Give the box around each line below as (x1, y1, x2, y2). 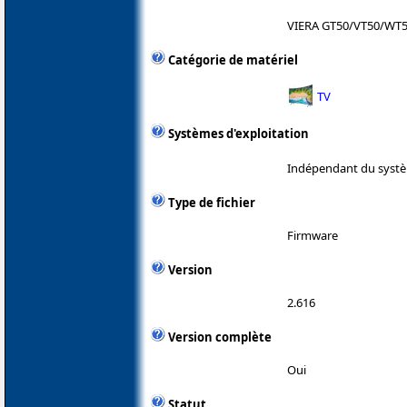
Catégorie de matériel (168, 52, 298, 69)
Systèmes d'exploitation (168, 125, 309, 143)
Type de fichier (168, 194, 255, 211)
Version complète (168, 328, 272, 345)
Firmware (287, 226, 338, 243)
